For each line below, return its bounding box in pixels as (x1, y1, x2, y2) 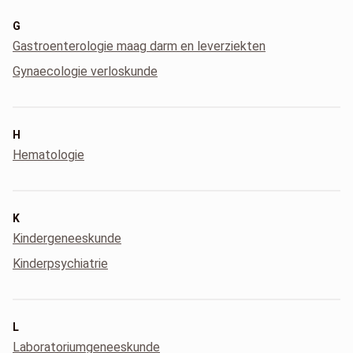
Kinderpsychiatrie (13, 256, 108, 271)
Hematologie (13, 147, 84, 162)
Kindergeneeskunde (13, 231, 121, 246)
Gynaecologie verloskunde (13, 64, 158, 79)
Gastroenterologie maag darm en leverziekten (13, 39, 266, 54)
